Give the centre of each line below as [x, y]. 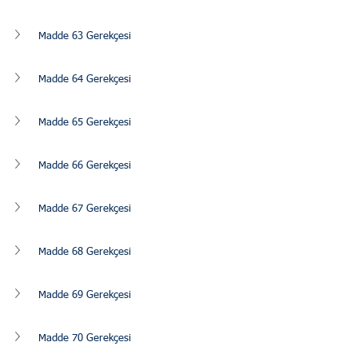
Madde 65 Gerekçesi [85, 122]
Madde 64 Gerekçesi [85, 79]
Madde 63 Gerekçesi [85, 36]
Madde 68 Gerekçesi [85, 252]
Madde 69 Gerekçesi [85, 295]
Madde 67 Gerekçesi [85, 209]
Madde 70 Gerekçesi [85, 338]
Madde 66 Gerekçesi [85, 165]
